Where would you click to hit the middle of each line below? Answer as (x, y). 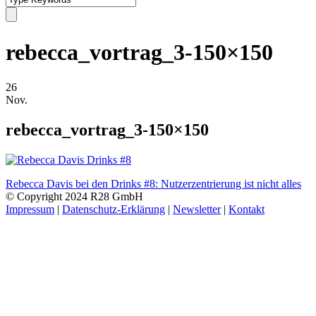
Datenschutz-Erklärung (114, 209)
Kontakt (247, 209)
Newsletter (197, 209)
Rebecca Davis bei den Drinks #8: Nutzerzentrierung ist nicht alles (153, 183)
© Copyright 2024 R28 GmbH (74, 196)
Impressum (30, 209)
